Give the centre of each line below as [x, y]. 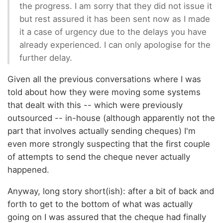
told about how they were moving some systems [104, 92]
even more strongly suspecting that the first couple [109, 144]
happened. [28, 169]
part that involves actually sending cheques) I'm [102, 131]
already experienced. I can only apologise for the [115, 45]
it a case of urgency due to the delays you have [113, 32]
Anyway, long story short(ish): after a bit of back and [111, 191]
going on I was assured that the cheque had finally [107, 217]
